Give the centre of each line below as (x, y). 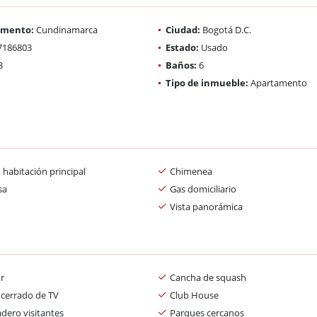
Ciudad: (183, 29)
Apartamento (278, 82)
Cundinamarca (66, 29)
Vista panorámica (206, 206)
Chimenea (191, 171)
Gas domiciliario (203, 189)
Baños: (181, 65)
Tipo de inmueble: (207, 82)
